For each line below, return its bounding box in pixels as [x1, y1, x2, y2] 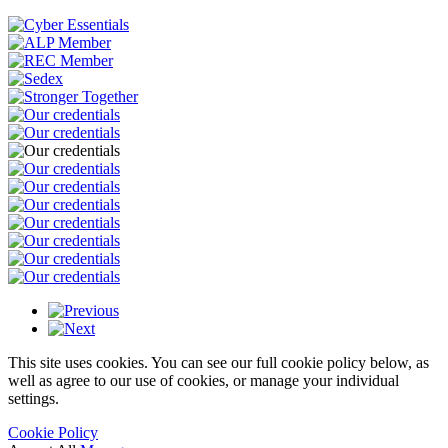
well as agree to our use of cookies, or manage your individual [8, 372, 399, 390]
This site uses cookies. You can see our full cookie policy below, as [8, 354, 429, 372]
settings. [8, 390, 59, 408]
